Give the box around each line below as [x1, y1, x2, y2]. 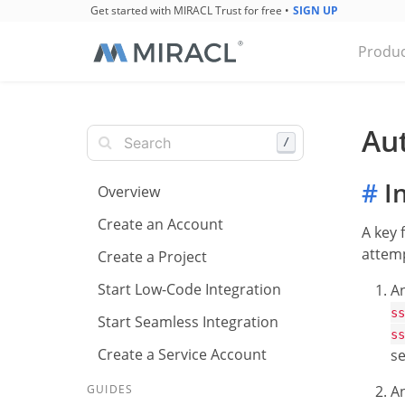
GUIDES [87, 381, 134, 397]
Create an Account [98, 214, 223, 234]
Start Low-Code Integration [98, 279, 281, 299]
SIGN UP [292, 3, 338, 18]
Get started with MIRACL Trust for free [89, 3, 282, 18]
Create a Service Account [98, 344, 267, 364]
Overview [98, 182, 160, 202]
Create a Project [98, 247, 207, 267]
